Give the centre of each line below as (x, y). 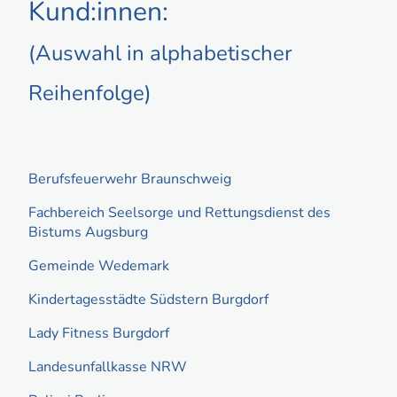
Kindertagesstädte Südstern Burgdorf (150, 299)
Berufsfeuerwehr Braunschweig (132, 179)
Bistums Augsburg (88, 232)
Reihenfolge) (90, 93)
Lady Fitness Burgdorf (99, 333)
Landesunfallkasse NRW (109, 366)
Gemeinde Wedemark (99, 265)
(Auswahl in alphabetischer (160, 54)
